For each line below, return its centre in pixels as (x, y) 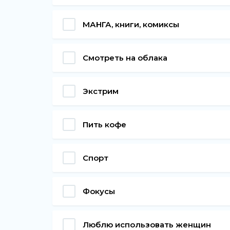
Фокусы (99, 191)
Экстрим (101, 91)
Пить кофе (104, 124)
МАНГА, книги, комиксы (131, 24)
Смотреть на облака (125, 57)
